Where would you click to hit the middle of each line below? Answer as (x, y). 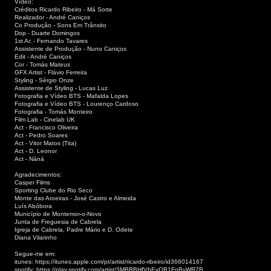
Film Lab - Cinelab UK (45, 119)
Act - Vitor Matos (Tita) (45, 143)
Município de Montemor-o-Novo (58, 214)
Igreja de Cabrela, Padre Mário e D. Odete (74, 230)
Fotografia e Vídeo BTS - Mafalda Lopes (71, 96)
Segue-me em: (35, 254)
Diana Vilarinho (36, 238)
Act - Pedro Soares (41, 135)
